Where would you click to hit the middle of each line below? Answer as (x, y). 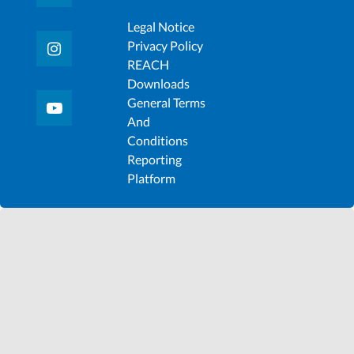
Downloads (158, 83)
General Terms (166, 102)
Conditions (157, 140)
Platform (151, 178)
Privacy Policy (165, 45)
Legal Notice (160, 26)
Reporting (154, 159)
